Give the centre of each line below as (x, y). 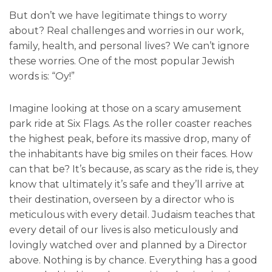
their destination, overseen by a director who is (121, 200)
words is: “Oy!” (42, 76)
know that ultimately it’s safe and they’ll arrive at (127, 185)
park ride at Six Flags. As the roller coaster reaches (130, 124)
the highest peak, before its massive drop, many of (130, 139)
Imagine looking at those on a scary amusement (125, 109)
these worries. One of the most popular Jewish (122, 61)
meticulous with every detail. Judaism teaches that (132, 215)
